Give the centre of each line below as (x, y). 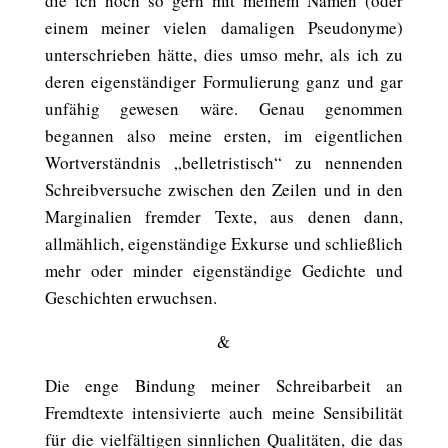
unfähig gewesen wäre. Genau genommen (224, 108)
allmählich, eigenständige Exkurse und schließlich (224, 243)
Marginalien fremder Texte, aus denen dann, (224, 216)
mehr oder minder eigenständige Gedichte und (224, 270)
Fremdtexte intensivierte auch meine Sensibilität (224, 412)
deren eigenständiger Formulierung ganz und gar (224, 81)
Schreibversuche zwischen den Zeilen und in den (224, 189)
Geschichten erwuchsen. (130, 297)
